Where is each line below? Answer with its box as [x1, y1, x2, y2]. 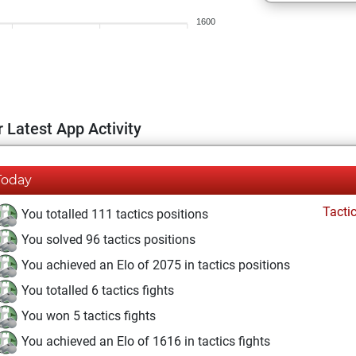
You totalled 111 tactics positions [18, 207, 208, 222]
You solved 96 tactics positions [18, 232, 195, 248]
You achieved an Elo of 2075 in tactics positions [18, 257, 290, 273]
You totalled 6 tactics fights [18, 283, 174, 299]
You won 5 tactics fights [18, 308, 156, 324]
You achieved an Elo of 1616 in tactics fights [18, 334, 270, 350]
